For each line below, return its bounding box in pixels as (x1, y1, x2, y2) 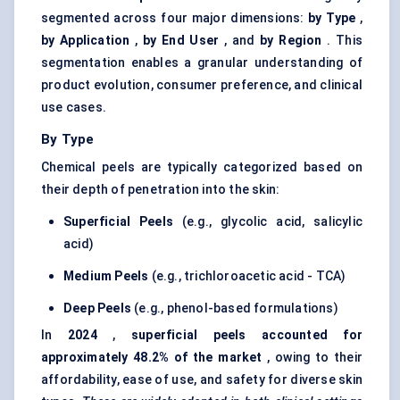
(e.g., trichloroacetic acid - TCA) (148, 269, 346, 284)
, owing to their (262, 350, 362, 365)
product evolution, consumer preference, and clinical (41, 78, 362, 93)
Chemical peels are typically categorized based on (41, 160, 362, 175)
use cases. (41, 100, 106, 115)
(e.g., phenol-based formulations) (131, 301, 338, 316)
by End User (142, 33, 220, 48)
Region (279, 33, 322, 48)
